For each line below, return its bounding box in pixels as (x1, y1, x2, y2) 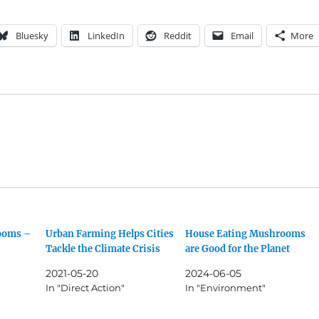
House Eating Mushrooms (184, 227, 305, 240)
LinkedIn (87, 28, 125, 42)
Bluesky (15, 28, 48, 42)
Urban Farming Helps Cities (46, 227, 174, 240)
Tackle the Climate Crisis (46, 242, 161, 255)
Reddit (163, 28, 192, 42)
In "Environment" (184, 281, 266, 293)
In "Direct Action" (46, 281, 125, 293)
